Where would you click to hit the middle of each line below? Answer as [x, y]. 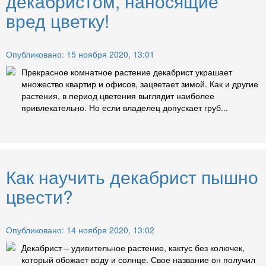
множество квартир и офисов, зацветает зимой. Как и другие [140, 84]
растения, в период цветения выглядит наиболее [118, 96]
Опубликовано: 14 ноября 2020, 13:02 [80, 230]
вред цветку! [58, 21]
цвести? [39, 197]
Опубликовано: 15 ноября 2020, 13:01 [80, 54]
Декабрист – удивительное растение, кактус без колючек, [133, 248]
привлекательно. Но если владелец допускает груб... [125, 108]
